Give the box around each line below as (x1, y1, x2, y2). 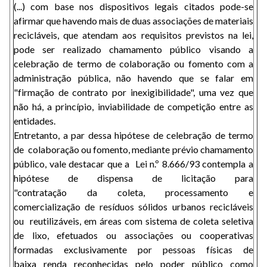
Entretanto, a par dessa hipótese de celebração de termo (14, 129, 253, 141)
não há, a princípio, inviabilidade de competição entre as (14, 101, 253, 112)
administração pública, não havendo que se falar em (14, 72, 253, 83)
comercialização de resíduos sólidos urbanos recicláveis (14, 201, 253, 212)
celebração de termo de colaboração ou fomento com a (14, 58, 253, 69)
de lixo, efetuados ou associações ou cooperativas (14, 229, 253, 241)
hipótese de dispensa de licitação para (14, 172, 253, 184)
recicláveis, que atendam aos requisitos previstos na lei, (14, 29, 253, 41)
